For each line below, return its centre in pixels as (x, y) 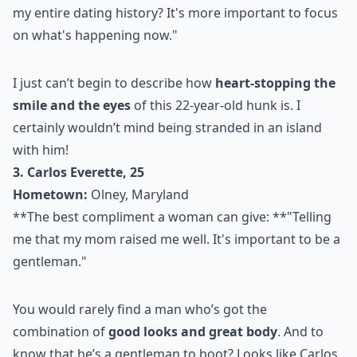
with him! (41, 150)
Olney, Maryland (138, 194)
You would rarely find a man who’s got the (140, 309)
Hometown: (50, 194)
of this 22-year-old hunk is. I (216, 105)
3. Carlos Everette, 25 (78, 172)
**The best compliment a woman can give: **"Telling (172, 217)
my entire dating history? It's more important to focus (175, 13)
